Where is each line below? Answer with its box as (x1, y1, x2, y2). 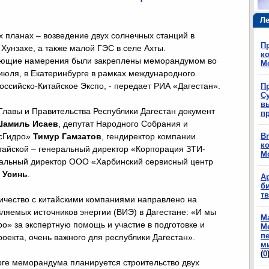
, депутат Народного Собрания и (58, 119, 188, 128)
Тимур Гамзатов (33, 131, 101, 141)
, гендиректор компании (101, 131, 196, 141)
